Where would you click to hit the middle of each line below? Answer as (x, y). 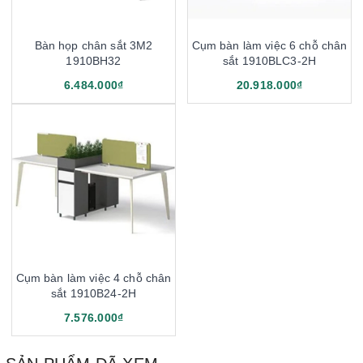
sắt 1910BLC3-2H (269, 61)
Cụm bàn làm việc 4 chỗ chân (94, 278)
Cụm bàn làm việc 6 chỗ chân (269, 46)
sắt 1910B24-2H (94, 294)
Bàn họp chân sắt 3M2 (94, 46)
